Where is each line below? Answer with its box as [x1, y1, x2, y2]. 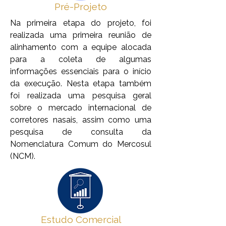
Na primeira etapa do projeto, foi [10, 18, 151, 28]
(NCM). [10, 151, 35, 161]
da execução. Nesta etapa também [10, 79, 151, 88]
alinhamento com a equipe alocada [10, 42, 151, 52]
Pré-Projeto [54, 1, 107, 12]
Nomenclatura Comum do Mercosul [10, 139, 151, 149]
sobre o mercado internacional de [10, 103, 151, 112]
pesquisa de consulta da [10, 127, 151, 137]
